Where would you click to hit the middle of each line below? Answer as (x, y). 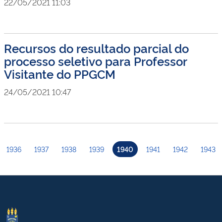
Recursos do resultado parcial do (96, 48)
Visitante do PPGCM (60, 74)
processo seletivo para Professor (95, 61)
